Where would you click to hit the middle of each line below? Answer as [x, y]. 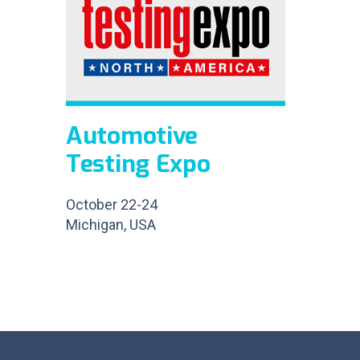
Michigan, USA [111, 224]
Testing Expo [138, 164]
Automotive [132, 135]
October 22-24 [112, 204]
